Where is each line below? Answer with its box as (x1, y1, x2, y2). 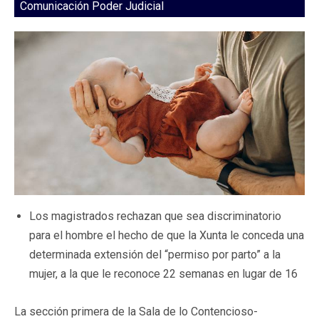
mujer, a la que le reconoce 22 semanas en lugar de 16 (29, 266, 298, 281)
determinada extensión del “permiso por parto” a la (29, 247, 281, 261)
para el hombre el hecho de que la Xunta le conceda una (29, 228, 304, 242)
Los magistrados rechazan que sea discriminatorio (29, 209, 281, 223)
